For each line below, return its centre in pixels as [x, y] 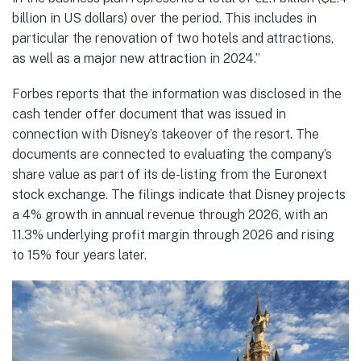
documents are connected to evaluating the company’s [172, 154]
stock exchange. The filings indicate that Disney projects [179, 194]
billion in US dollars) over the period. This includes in [164, 18]
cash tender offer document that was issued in [149, 114]
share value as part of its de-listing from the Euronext [170, 174]
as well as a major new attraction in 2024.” [136, 58]
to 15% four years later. [79, 255]
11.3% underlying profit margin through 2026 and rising [173, 234]
